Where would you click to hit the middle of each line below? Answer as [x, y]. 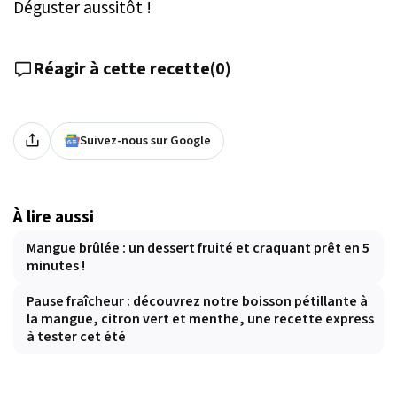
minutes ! [56, 265]
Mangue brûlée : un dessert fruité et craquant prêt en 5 [198, 248]
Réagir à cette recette [121, 69]
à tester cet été [76, 336]
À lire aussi [54, 217]
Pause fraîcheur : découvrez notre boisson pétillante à [197, 301]
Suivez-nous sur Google [145, 140]
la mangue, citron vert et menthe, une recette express [200, 319]
